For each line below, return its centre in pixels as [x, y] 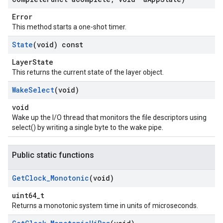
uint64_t [28, 195]
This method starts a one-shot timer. [69, 27]
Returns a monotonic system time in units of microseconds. [105, 206]
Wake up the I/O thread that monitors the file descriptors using [109, 117]
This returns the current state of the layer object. [88, 72]
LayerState [33, 62]
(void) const [58, 45]
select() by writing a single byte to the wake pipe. [88, 127]
